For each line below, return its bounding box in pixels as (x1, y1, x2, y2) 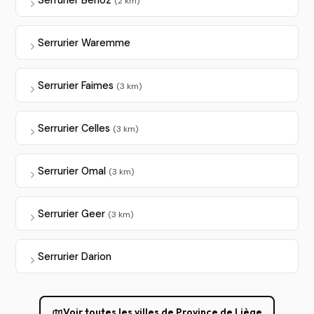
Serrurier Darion (37, 250, 111, 263)
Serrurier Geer (37, 207, 108, 220)
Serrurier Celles (37, 121, 113, 135)
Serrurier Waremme (37, 36, 130, 49)
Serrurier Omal (37, 164, 109, 177)
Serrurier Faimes (37, 78, 116, 92)
